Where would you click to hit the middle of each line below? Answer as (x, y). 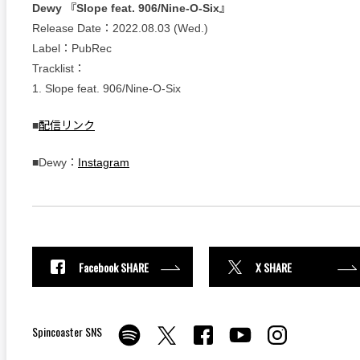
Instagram (104, 162)
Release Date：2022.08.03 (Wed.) (120, 28)
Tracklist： (59, 68)
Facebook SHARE (114, 267)
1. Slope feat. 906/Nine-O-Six (106, 88)
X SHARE (274, 267)
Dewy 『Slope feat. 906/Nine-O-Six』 (131, 8)
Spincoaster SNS (67, 331)
